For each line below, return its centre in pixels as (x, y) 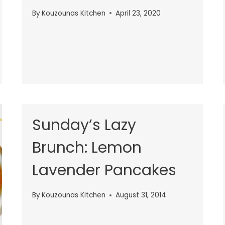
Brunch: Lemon (87, 147)
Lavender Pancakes (104, 170)
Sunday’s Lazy (84, 125)
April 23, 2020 (138, 13)
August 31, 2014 (141, 195)
